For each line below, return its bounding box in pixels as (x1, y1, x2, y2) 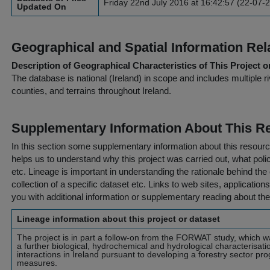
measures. (17, 258, 57, 268)
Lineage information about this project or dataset (17, 214, 220, 224)
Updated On (17, 2, 66, 11)
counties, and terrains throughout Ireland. (11, 86, 171, 96)
